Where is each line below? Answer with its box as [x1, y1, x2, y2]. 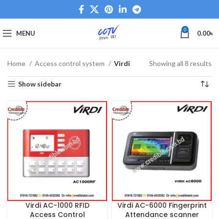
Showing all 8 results [149, 59, 212, 67]
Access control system [35, 59, 106, 67]
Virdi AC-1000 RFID [25, 200, 89, 210]
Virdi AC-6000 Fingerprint [117, 200, 207, 210]
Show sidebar [18, 80, 62, 88]
